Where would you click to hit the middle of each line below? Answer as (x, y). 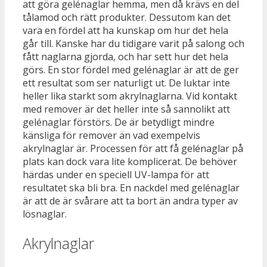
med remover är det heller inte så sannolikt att (126, 109)
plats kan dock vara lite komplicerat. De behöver (130, 162)
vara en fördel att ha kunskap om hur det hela (125, 31)
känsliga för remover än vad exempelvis (111, 136)
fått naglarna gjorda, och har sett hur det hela (125, 57)
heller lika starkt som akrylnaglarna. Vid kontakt (130, 96)
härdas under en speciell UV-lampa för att (116, 175)
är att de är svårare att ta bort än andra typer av (130, 201)
